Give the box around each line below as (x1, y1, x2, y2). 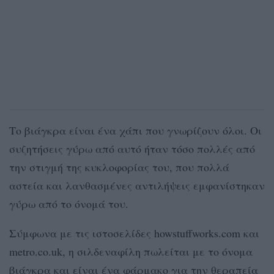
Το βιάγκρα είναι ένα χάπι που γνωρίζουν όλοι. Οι (9, 122, 262, 138)
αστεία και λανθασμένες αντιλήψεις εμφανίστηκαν (9, 177, 265, 193)
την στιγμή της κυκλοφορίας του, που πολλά (9, 159, 229, 174)
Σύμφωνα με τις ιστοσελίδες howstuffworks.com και (9, 225, 259, 240)
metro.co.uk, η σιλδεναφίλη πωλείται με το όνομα (9, 243, 253, 259)
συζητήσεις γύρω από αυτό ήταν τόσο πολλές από (9, 141, 255, 156)
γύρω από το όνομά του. (9, 196, 128, 211)
